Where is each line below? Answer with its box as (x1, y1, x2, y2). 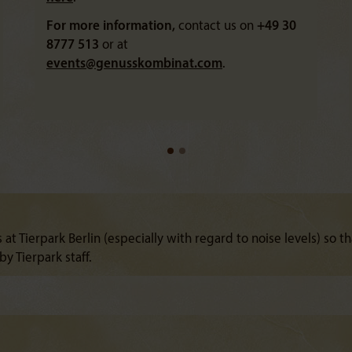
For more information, (46, 20, 175, 33)
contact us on (175, 20, 257, 33)
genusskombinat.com (96, 57, 222, 71)
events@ (46, 57, 96, 71)
